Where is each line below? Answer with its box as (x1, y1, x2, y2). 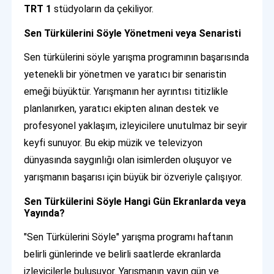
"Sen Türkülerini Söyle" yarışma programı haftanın (24, 231, 234, 243)
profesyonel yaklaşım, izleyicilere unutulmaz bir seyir (24, 119, 248, 131)
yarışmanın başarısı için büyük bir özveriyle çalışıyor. (24, 171, 243, 183)
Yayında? (24, 207, 65, 219)
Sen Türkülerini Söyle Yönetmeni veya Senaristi (24, 27, 242, 39)
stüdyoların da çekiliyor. (51, 2, 154, 15)
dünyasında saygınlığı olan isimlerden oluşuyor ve (24, 154, 232, 166)
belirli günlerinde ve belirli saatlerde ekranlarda (24, 248, 221, 260)
